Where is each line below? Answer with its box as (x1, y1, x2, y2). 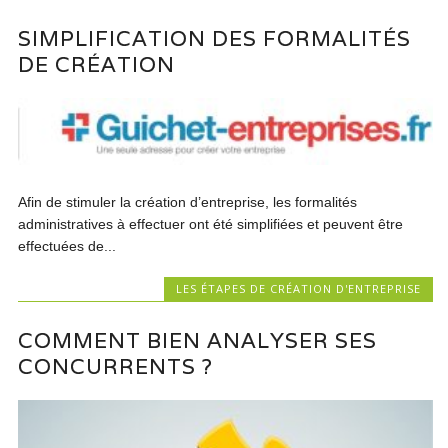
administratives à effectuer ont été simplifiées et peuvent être (18, 215, 404, 232)
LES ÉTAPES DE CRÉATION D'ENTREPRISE (175, 280, 421, 296)
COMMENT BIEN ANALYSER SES (18, 326, 378, 354)
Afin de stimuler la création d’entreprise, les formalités (18, 193, 358, 210)
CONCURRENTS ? (18, 352, 214, 380)
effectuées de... (18, 237, 117, 254)
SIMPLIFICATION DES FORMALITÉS (18, 25, 412, 53)
